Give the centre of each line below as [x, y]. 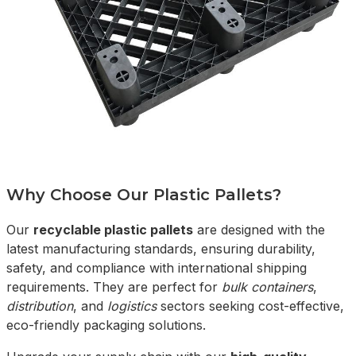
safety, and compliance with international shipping [157, 268]
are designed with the [259, 230]
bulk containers [267, 287]
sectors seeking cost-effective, [250, 306]
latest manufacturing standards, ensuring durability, [161, 249]
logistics [132, 306]
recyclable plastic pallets [113, 230]
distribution [40, 306]
